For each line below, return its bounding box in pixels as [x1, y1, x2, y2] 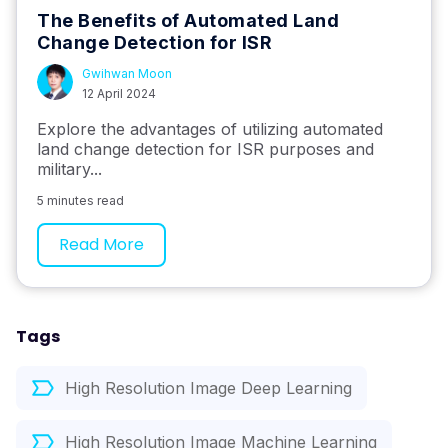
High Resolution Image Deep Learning [65, 378, 352, 399]
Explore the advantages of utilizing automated [37, 119, 383, 140]
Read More [59, 233, 144, 257]
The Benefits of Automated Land [37, 10, 339, 32]
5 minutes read [37, 193, 124, 209]
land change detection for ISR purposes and [37, 139, 374, 160]
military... [37, 159, 102, 180]
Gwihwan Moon [82, 66, 172, 82]
